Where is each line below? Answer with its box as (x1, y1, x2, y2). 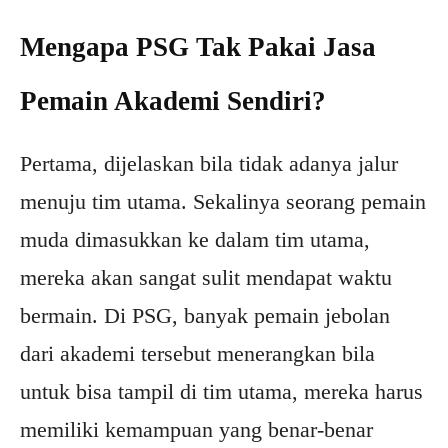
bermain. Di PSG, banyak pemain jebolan (20, 303, 390, 329)
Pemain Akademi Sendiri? (20, 86, 326, 117)
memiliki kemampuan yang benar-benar (20, 417, 373, 443)
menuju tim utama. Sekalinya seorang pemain (20, 189, 426, 215)
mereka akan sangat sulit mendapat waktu (20, 265, 392, 291)
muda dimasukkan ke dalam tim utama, (20, 227, 370, 253)
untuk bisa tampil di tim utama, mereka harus (20, 379, 423, 405)
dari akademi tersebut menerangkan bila (20, 341, 375, 367)
